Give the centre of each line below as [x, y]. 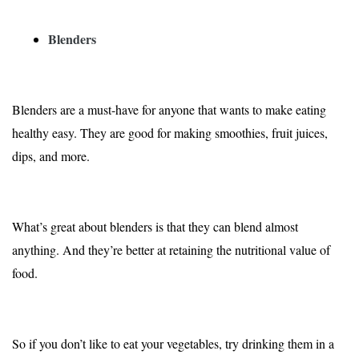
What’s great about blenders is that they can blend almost [155, 227]
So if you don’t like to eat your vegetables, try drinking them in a [173, 344]
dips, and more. [51, 156]
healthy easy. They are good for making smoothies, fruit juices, [170, 133]
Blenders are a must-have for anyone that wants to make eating [169, 110]
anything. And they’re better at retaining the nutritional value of [171, 250]
